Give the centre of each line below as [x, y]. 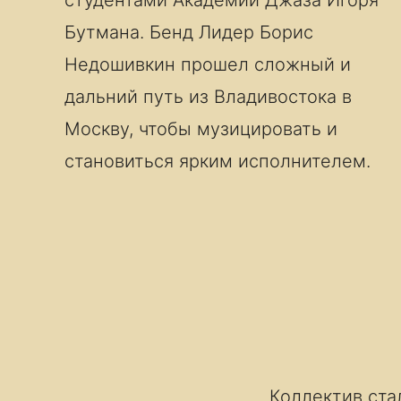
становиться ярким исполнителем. [218, 161]
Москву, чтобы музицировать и [201, 129]
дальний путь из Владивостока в [208, 97]
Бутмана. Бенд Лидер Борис [189, 32]
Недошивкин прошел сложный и [208, 64]
